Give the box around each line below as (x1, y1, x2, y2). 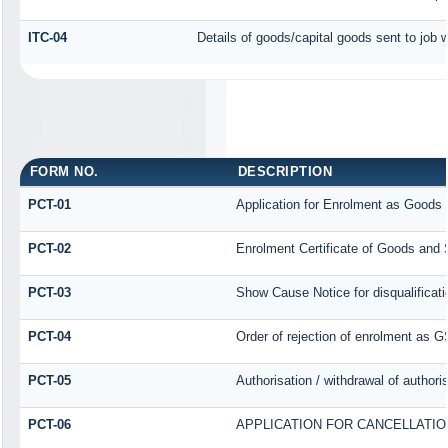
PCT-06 (27, 416, 71, 432)
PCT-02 (27, 240, 71, 256)
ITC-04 (27, 29, 67, 45)
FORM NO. (29, 163, 99, 179)
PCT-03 (27, 284, 71, 300)
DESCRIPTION (237, 163, 333, 179)
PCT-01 (27, 196, 71, 212)
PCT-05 (27, 372, 71, 388)
